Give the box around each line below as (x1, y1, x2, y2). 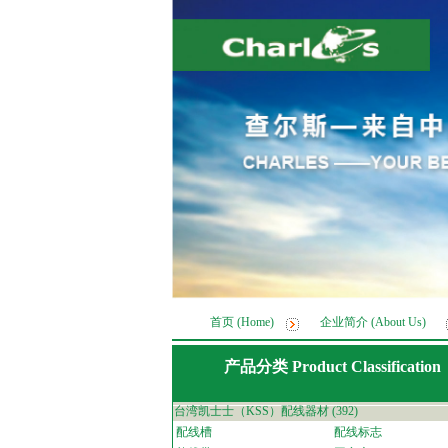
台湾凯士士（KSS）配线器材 (174, 404, 329, 418)
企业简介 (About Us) (319, 315, 426, 329)
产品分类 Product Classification (223, 358, 441, 375)
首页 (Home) (209, 315, 274, 329)
